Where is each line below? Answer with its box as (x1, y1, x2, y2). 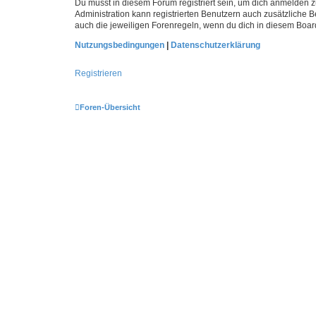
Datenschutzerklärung (171, 40, 260, 50)
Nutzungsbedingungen (75, 40, 164, 50)
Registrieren (75, 68, 122, 78)
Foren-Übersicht (80, 103, 140, 111)
